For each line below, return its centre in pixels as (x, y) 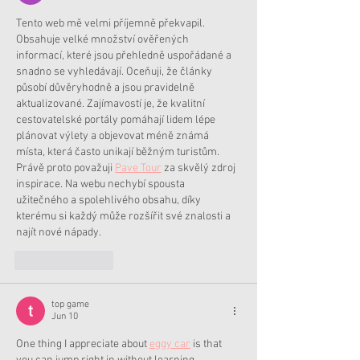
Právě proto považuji (65, 169)
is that (207, 345)
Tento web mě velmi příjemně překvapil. (112, 24)
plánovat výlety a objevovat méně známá (114, 137)
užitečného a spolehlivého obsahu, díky (110, 201)
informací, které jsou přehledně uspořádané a (125, 56)
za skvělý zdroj (200, 169)
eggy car (170, 345)
